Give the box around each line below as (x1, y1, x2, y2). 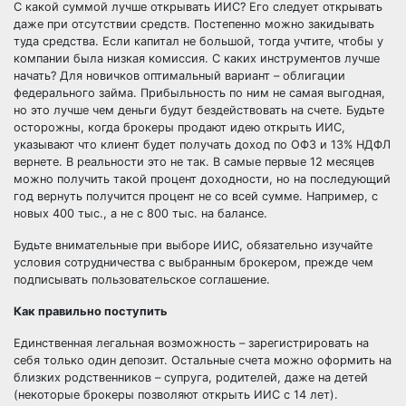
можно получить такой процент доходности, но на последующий (14, 172, 391, 186)
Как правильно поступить (14, 304, 168, 318)
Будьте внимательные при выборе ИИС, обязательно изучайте (14, 238, 372, 252)
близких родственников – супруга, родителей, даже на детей (14, 371, 368, 384)
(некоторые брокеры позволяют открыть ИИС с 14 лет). (14, 388, 338, 401)
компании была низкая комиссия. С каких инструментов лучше (14, 52, 380, 65)
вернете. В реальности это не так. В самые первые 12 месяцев (14, 155, 374, 169)
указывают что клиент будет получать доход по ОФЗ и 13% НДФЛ (14, 138, 391, 151)
